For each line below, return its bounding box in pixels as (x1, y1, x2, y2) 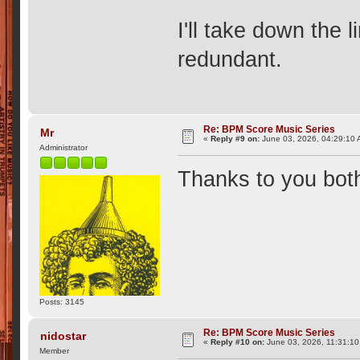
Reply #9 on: (211, 133, 260, 143)
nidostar (39, 329, 86, 342)
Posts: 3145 (39, 297, 85, 307)
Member (39, 346, 70, 356)
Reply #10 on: (211, 337, 265, 347)
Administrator (39, 143, 88, 153)
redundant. (178, 47, 283, 72)
